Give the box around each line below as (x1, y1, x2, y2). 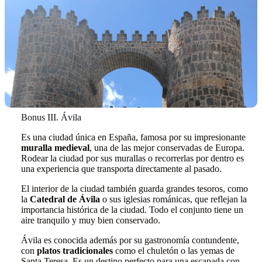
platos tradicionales (37, 246, 113, 256)
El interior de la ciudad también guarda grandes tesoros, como (21, 184, 248, 194)
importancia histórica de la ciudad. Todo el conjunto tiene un (21, 205, 243, 215)
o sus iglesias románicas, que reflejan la (100, 194, 247, 204)
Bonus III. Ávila (21, 112, 81, 122)
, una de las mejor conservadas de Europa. (89, 143, 244, 153)
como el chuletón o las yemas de (113, 246, 235, 256)
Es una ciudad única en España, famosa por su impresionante (21, 132, 246, 142)
